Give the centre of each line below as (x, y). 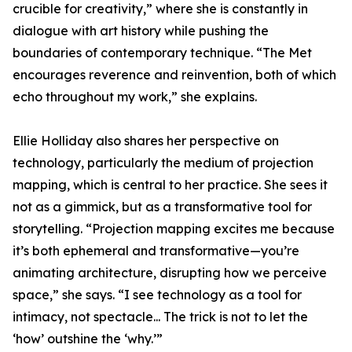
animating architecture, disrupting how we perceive (170, 273)
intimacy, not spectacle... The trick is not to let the (160, 317)
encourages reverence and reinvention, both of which (174, 75)
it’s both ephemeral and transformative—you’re (156, 251)
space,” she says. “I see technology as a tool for (157, 295)
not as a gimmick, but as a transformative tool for (162, 207)
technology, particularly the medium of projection (163, 163)
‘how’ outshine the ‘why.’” (88, 339)
